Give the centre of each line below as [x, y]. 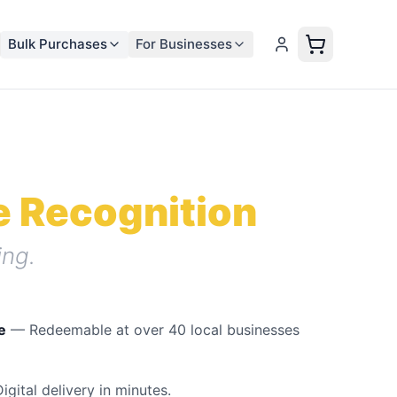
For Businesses [184, 44]
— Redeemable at [70, 330]
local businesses [243, 330]
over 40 [160, 330]
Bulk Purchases [58, 44]
